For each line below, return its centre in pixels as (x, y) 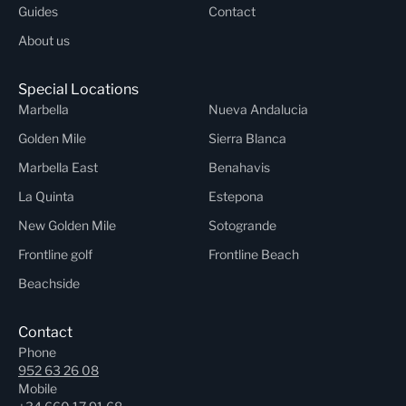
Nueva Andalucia (258, 109)
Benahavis (239, 167)
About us (44, 40)
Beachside (49, 283)
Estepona (236, 196)
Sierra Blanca (247, 138)
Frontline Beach (254, 254)
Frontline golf (55, 254)
